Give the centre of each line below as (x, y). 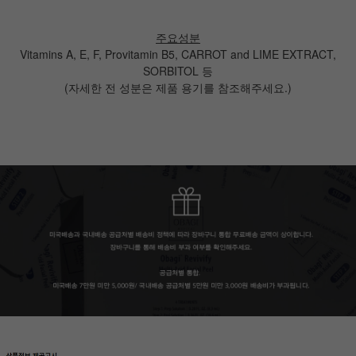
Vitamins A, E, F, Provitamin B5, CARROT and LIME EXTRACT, (178, 54)
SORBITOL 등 (178, 70)
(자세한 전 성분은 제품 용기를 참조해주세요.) (178, 87)
